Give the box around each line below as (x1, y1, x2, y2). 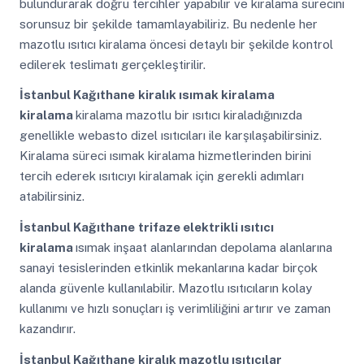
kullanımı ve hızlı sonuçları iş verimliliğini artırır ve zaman (19, 301, 331, 315)
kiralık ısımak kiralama (137, 88, 275, 102)
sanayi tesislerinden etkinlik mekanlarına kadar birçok (19, 260, 318, 275)
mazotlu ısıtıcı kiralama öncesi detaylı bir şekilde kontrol (19, 37, 333, 51)
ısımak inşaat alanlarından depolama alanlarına (75, 240, 332, 254)
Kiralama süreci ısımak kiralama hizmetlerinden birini (19, 149, 311, 163)
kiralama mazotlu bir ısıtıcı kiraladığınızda (75, 108, 302, 123)
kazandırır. (19, 321, 76, 336)
